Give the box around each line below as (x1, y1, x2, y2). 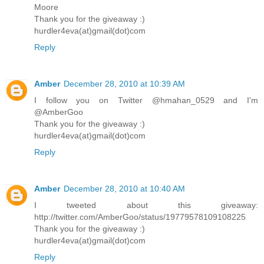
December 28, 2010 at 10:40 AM (64, 184, 185, 194)
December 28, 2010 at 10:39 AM (64, 79, 185, 89)
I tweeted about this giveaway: (34, 200, 258, 210)
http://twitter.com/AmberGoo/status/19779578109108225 (34, 212, 246, 222)
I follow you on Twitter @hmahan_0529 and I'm (34, 95, 258, 105)
